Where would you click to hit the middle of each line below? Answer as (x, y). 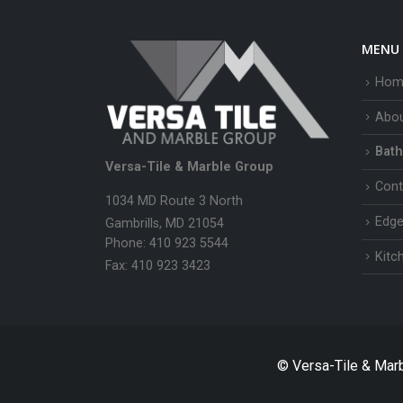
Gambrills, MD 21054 (165, 224)
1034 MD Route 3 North (174, 201)
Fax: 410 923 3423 (158, 266)
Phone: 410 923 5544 (167, 244)
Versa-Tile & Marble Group (189, 167)
